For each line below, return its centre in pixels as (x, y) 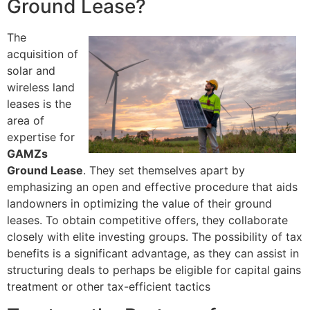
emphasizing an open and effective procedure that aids (152, 187)
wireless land (41, 88)
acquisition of (43, 54)
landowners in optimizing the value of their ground (139, 204)
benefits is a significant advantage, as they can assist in (153, 254)
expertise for (41, 137)
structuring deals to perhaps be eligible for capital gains (154, 270)
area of (26, 121)
